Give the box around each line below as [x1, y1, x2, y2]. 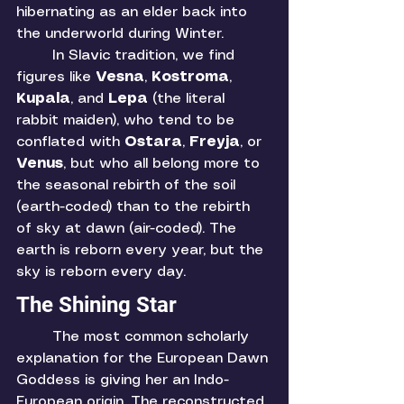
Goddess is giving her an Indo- [16, 373, 229, 388]
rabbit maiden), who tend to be [16, 114, 239, 128]
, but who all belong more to [63, 157, 264, 171]
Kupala [16, 92, 70, 106]
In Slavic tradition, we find [16, 49, 52, 63]
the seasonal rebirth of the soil [16, 179, 240, 193]
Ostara [124, 135, 182, 150]
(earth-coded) [16, 200, 112, 215]
